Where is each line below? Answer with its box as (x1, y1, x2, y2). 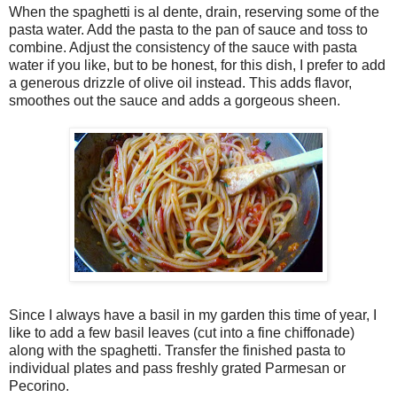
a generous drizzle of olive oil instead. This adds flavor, (9, 75, 352, 90)
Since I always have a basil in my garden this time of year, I (9, 307, 377, 323)
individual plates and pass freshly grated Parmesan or (9, 360, 346, 376)
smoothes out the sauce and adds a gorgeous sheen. (9, 93, 340, 108)
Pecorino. (9, 378, 69, 393)
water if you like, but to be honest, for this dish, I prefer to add (9, 58, 385, 73)
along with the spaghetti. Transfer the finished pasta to (9, 342, 346, 358)
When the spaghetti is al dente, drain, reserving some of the (9, 4, 379, 19)
